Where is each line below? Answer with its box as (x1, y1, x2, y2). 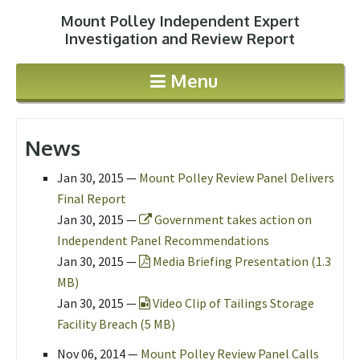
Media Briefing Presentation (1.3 (150, 253, 331, 269)
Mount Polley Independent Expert (60, 12, 300, 30)
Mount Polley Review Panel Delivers (139, 170, 334, 186)
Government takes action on (152, 211, 312, 227)
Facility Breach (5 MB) (57, 316, 175, 332)
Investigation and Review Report (65, 30, 295, 47)
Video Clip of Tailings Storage (150, 295, 314, 311)
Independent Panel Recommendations (57, 232, 269, 248)
